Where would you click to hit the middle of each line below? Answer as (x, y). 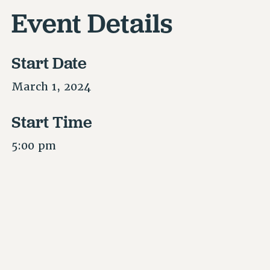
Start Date (49, 63)
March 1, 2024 (52, 87)
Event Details (92, 22)
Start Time (52, 121)
